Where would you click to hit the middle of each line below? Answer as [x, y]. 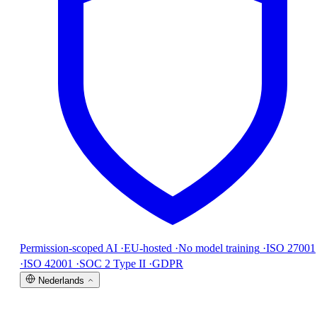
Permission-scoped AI [69, 248]
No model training [219, 248]
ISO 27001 [291, 248]
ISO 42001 [48, 263]
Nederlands [61, 280]
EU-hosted [148, 248]
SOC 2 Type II [113, 263]
